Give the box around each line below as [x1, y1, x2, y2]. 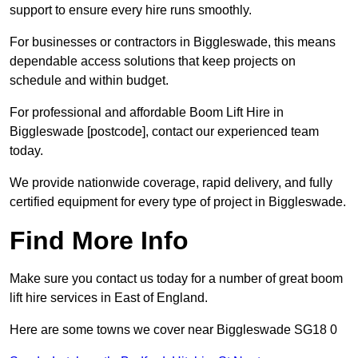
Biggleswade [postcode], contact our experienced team [10, 125, 319, 139]
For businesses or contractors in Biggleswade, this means [10, 35, 336, 50]
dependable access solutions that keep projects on [10, 54, 296, 69]
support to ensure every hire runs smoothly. [10, 3, 252, 18]
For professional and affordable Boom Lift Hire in [10, 105, 284, 120]
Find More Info [10, 226, 189, 256]
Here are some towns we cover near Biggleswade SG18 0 [10, 323, 337, 337]
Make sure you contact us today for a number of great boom [10, 272, 343, 286]
